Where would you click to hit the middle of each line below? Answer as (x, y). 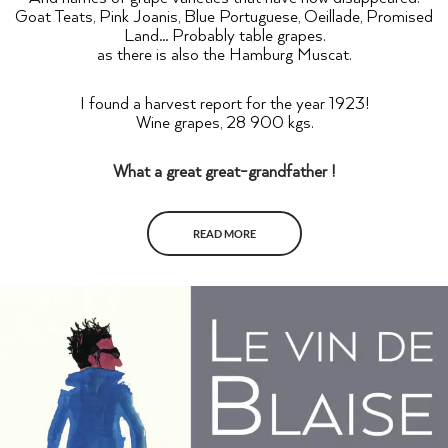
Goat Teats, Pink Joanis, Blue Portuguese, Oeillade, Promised (224, 15)
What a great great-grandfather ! (224, 170)
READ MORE (224, 233)
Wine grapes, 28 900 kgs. (224, 121)
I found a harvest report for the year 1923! (224, 102)
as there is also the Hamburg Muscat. (224, 53)
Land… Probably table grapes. (224, 34)
